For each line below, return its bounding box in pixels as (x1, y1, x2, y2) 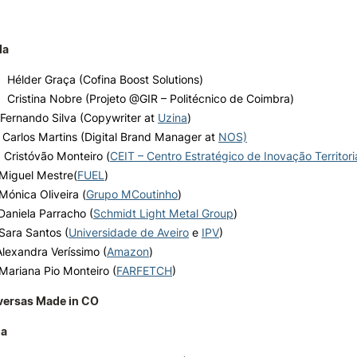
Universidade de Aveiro (69, 226, 189, 239)
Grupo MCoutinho (86, 187, 178, 201)
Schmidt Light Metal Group (93, 206, 233, 220)
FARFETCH (116, 264, 172, 277)
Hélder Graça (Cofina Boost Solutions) (7, 73, 203, 86)
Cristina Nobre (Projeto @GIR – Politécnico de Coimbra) (7, 92, 294, 105)
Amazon (107, 245, 149, 258)
